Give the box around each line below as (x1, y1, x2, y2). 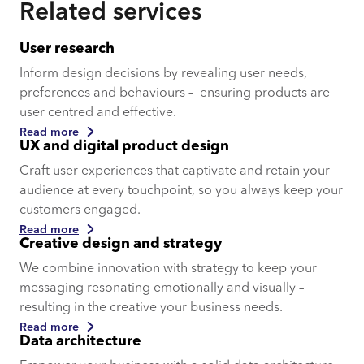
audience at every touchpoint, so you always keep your (19, 184, 343, 197)
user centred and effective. (19, 106, 180, 119)
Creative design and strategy (19, 236, 222, 251)
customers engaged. (19, 203, 144, 217)
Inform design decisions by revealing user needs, (19, 67, 307, 80)
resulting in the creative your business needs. (19, 301, 286, 314)
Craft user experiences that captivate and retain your (19, 164, 330, 178)
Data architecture (19, 334, 141, 349)
